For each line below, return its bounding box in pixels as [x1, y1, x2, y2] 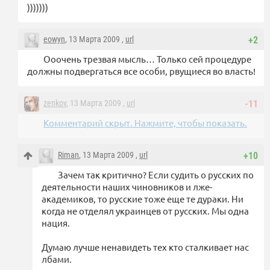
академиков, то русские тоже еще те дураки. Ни [42, 193, 243, 205]
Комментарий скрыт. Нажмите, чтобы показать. [43, 117, 247, 129]
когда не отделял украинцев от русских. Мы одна [42, 205, 249, 217]
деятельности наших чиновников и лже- [42, 181, 212, 193]
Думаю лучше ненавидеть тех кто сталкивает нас [42, 241, 249, 253]
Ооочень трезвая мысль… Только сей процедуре [43, 53, 251, 65]
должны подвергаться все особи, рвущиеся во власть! [27, 65, 256, 77]
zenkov [43, 98, 66, 108]
